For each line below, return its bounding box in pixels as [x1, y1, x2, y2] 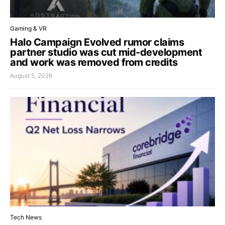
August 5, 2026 [10, 72, 52, 80]
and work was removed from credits [10, 56, 178, 69]
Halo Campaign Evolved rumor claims [10, 36, 184, 49]
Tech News [10, 213, 42, 221]
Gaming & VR [10, 25, 47, 33]
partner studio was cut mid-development [10, 46, 202, 59]
